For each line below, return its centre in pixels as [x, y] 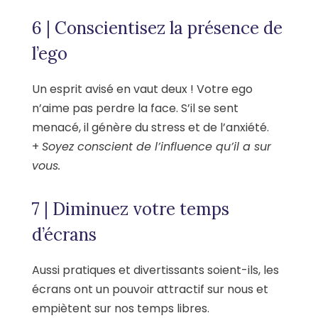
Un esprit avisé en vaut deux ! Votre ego [142, 89]
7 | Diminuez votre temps [131, 209]
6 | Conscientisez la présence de [157, 28]
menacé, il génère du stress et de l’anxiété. [150, 127]
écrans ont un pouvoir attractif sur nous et [150, 289]
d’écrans [64, 234]
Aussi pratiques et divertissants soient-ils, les [155, 270]
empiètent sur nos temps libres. [121, 308]
